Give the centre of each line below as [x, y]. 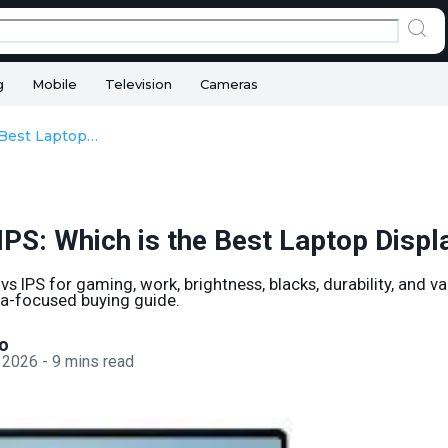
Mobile [54, 83]
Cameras [229, 83]
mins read [100, 361]
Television [138, 83]
